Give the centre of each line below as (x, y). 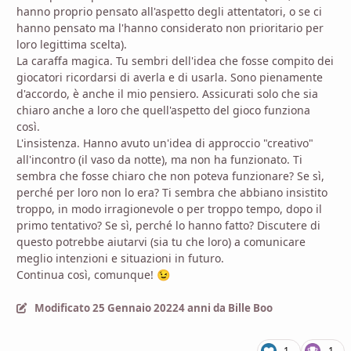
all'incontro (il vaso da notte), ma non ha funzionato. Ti (159, 159)
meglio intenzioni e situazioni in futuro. (120, 258)
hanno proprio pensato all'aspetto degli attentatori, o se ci (169, 11)
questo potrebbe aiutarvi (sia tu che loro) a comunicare (161, 241)
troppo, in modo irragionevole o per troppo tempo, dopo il (169, 208)
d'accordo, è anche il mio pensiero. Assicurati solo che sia (167, 93)
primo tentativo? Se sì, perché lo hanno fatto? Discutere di (168, 225)
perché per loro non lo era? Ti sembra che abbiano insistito (172, 192)
